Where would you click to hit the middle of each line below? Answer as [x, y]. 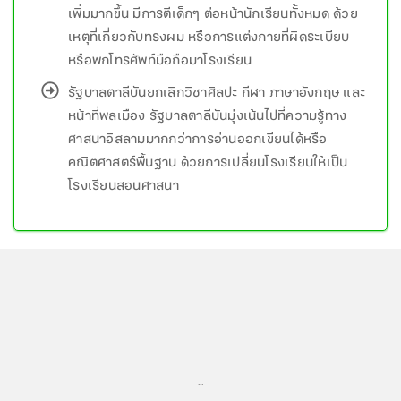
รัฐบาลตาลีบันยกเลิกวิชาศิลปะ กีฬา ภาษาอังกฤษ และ [217, 93]
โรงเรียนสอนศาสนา [124, 186]
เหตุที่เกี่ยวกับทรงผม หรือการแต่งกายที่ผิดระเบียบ [209, 38]
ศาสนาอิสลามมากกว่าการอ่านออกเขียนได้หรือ [198, 140]
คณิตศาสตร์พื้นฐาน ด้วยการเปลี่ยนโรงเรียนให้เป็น [208, 163]
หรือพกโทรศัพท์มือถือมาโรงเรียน [160, 61]
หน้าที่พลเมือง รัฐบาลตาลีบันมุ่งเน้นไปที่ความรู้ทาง [208, 116]
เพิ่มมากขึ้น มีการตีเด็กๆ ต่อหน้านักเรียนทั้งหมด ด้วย [213, 14]
